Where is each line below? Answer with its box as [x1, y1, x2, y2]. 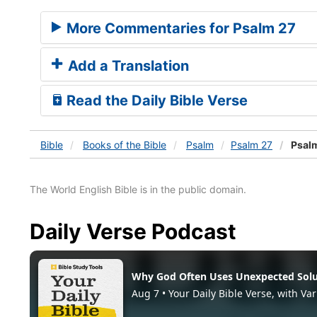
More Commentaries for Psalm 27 [63, 19, 296, 37]
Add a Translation [64, 57, 189, 74]
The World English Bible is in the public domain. [30, 183, 246, 195]
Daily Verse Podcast [30, 218, 236, 244]
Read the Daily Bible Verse [63, 91, 248, 109]
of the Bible [114, 138, 166, 151]
